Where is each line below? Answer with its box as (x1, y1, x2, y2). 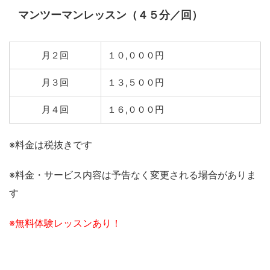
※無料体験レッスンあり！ (9, 216, 121, 229)
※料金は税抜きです (9, 138, 92, 151)
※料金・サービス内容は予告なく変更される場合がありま (9, 168, 256, 181)
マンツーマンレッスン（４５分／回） (18, 8, 202, 21)
